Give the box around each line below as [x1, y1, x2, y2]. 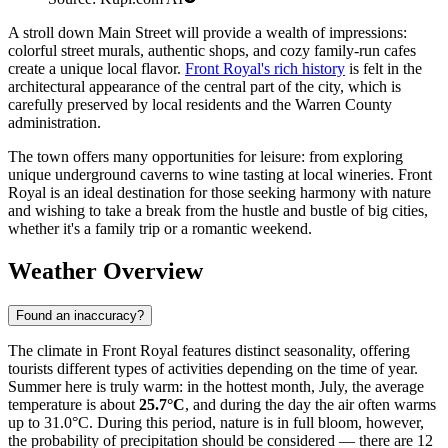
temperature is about [8, 395, 139, 413]
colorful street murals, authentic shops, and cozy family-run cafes [8, 42, 416, 60]
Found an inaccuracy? [16, 307, 144, 323]
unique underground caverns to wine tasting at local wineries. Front [8, 166, 432, 184]
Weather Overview [8, 258, 203, 285]
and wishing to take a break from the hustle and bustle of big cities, [8, 202, 428, 220]
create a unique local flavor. [8, 60, 185, 78]
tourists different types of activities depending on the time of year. [8, 359, 418, 377]
